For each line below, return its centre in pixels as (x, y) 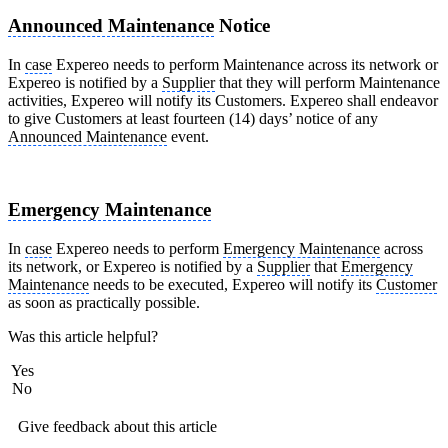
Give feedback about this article (117, 426)
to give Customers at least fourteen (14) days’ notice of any (193, 119)
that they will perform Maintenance (327, 83)
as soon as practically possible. (104, 302)
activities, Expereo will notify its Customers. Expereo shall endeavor (223, 101)
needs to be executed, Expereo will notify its (232, 284)
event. (188, 137)
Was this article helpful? (83, 336)
